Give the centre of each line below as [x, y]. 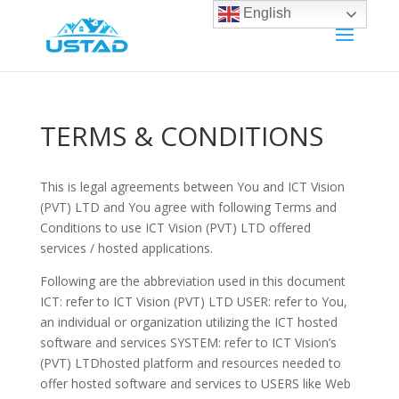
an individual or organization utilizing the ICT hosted [188, 322]
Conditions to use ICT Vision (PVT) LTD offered [175, 228]
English [266, 13]
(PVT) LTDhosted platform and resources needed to [190, 363]
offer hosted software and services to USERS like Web [195, 383]
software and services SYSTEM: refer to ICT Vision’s [188, 342]
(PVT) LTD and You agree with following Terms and [188, 207]
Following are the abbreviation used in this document [192, 281]
